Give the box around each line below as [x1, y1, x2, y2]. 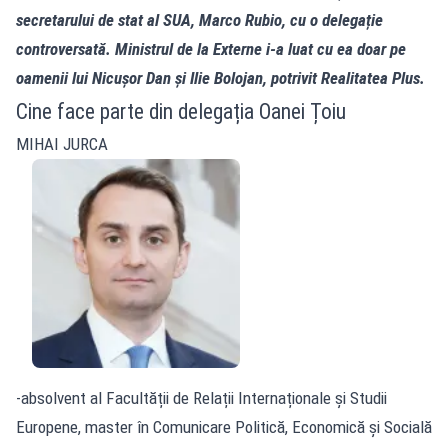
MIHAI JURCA [16, 133, 108, 154]
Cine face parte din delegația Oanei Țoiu [16, 98, 346, 124]
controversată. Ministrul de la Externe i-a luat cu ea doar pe [16, 38, 406, 59]
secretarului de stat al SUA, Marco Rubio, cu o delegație [16, 9, 383, 30]
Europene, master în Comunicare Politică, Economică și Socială [16, 416, 432, 437]
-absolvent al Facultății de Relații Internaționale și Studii [16, 387, 387, 408]
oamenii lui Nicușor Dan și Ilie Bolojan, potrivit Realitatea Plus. [16, 67, 425, 88]
